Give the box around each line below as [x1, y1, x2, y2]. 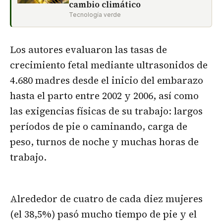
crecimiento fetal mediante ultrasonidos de [10, 58, 208, 71]
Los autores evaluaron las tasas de [10, 43, 167, 56]
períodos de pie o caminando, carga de [10, 119, 187, 133]
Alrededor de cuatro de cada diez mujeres [10, 192, 203, 205]
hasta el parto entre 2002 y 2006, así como [10, 89, 199, 102]
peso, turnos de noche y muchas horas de [10, 135, 199, 148]
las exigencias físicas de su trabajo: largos [10, 104, 203, 117]
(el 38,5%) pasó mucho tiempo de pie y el [10, 207, 197, 221]
